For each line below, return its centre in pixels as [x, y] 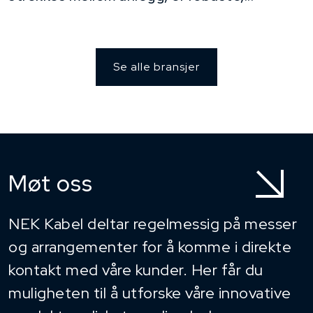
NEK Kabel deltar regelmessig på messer [153, 224]
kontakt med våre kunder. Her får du [136, 270]
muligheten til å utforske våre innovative [150, 293]
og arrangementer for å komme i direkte [150, 247]
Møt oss [51, 184]
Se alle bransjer [156, 67]
